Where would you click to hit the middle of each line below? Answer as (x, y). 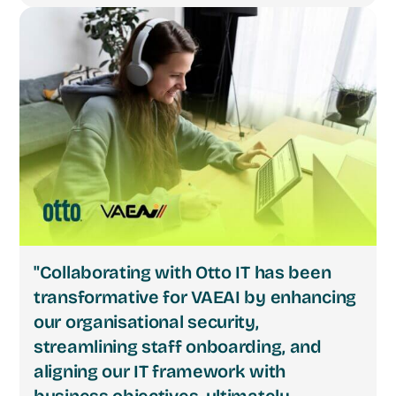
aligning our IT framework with (160, 372)
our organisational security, (146, 322)
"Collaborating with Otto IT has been (183, 273)
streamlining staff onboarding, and (178, 347)
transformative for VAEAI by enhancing (195, 297)
